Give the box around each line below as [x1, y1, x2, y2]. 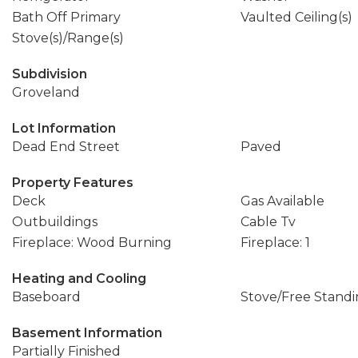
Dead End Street [12, 139, 120, 154]
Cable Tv [240, 214, 296, 229]
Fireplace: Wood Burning [12, 235, 172, 250]
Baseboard [12, 289, 81, 304]
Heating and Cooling [12, 271, 146, 286]
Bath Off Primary [12, 10, 121, 25]
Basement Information [12, 325, 162, 340]
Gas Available [240, 193, 324, 209]
